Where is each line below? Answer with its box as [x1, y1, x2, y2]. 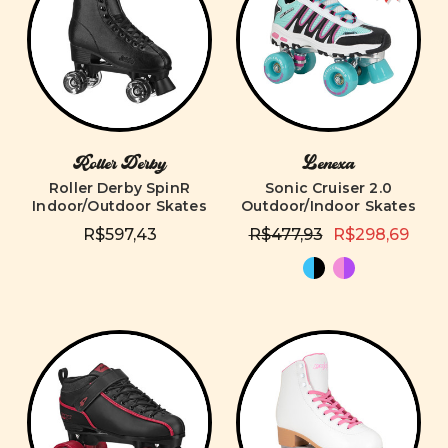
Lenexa [302, 154, 355, 174]
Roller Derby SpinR [49, 179, 190, 197]
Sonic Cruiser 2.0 [265, 179, 392, 197]
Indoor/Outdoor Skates [32, 197, 207, 215]
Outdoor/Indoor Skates [241, 197, 416, 215]
